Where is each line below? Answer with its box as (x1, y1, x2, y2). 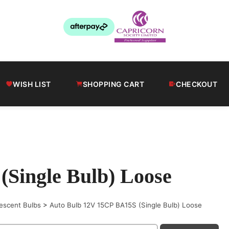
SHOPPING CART (82, 79, 144, 88)
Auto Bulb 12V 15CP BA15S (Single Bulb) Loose (49, 201, 202, 209)
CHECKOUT (176, 79, 217, 88)
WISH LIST (13, 79, 51, 88)
